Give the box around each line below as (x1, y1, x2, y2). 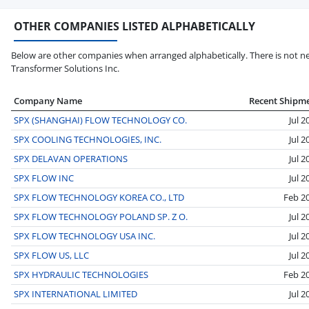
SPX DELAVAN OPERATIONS (14, 152, 128, 165)
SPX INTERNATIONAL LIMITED (14, 287, 137, 300)
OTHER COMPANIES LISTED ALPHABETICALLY (14, 18, 255, 34)
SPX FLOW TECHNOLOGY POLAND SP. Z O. (14, 210, 188, 223)
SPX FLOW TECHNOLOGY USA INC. (14, 229, 155, 242)
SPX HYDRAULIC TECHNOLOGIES (14, 268, 148, 281)
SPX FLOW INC (14, 171, 74, 184)
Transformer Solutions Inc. (11, 61, 119, 74)
